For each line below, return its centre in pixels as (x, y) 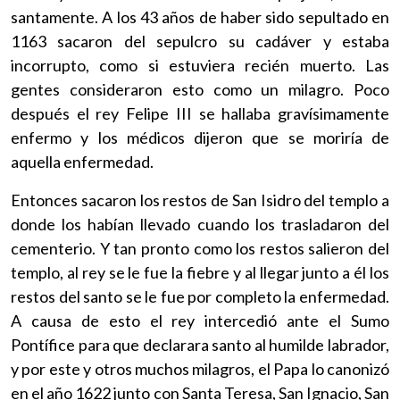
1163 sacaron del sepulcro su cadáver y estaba (200, 41)
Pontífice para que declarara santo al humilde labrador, (200, 344)
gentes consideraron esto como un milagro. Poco (200, 89)
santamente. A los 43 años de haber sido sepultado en (200, 17)
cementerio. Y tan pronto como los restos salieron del (200, 248)
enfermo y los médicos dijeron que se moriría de (200, 137)
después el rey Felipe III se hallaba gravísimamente (200, 113)
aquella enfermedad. (82, 161)
